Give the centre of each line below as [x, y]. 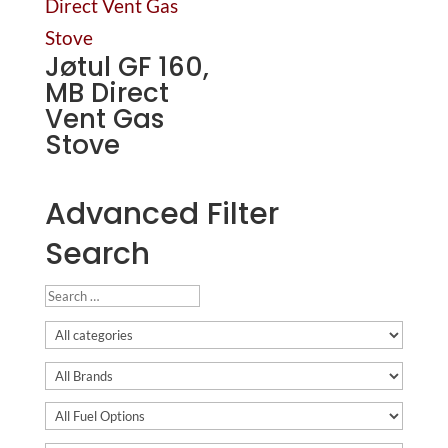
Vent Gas [104, 118]
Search [97, 253]
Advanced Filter [161, 213]
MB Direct [106, 92]
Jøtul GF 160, [126, 66]
